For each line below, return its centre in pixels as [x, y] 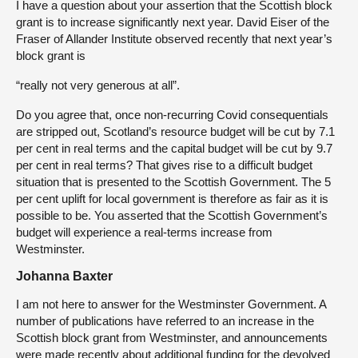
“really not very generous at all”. [98, 85]
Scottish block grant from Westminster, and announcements [172, 337]
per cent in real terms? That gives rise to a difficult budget [164, 165]
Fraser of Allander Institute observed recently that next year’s [174, 38]
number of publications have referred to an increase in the [165, 320]
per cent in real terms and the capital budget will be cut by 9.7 [174, 148]
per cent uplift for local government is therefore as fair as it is [172, 198]
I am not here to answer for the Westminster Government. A [171, 304]
